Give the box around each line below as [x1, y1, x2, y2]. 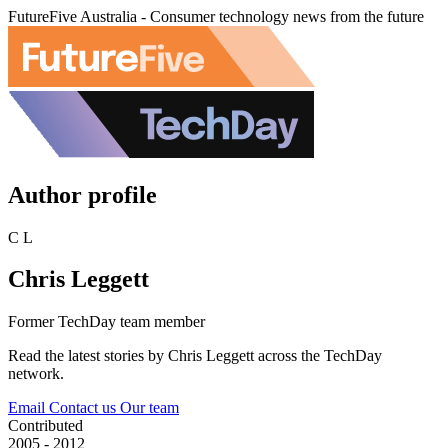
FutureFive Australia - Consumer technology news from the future [8, 8, 424, 25]
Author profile [8, 181, 157, 208]
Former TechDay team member [8, 313, 205, 331]
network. [8, 365, 64, 383]
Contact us [49, 399, 120, 417]
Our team [120, 399, 179, 417]
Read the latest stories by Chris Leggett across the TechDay [8, 347, 382, 365]
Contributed [8, 417, 83, 435]
